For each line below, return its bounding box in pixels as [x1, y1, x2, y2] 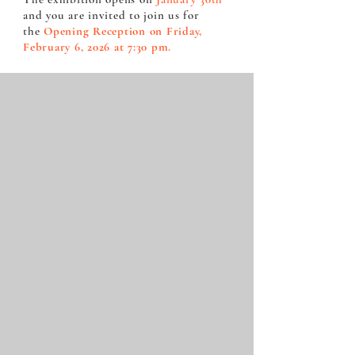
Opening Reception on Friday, [44, 23, 202, 38]
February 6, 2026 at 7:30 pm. [23, 39, 171, 54]
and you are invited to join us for [23, 7, 200, 22]
